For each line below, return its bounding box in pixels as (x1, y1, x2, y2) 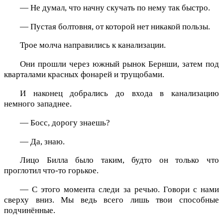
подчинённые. (4, 206, 55, 216)
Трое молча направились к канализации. (20, 40, 166, 50)
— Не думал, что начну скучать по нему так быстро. (20, 2, 210, 12)
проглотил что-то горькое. (4, 166, 99, 176)
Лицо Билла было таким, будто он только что (20, 155, 219, 165)
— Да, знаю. (20, 136, 65, 146)
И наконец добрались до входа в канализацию (20, 89, 219, 99)
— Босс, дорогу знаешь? (20, 117, 110, 127)
